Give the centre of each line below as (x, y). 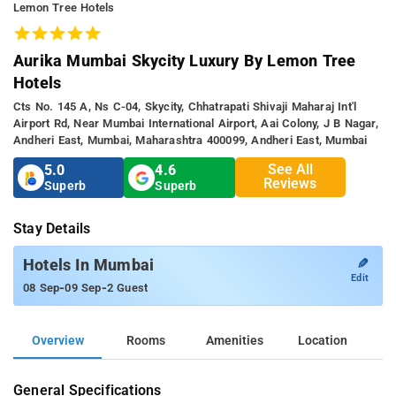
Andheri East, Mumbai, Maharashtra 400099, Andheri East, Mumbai (190, 140)
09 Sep (83, 287)
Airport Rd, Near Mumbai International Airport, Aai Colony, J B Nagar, (196, 123)
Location (323, 340)
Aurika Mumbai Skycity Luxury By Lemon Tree (185, 60)
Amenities (234, 340)
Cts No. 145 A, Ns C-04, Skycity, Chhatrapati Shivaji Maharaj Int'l (185, 106)
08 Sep (42, 287)
